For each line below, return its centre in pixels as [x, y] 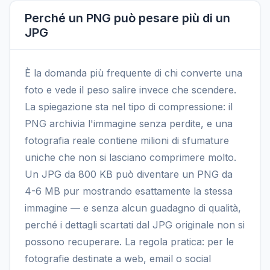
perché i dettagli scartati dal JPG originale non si [135, 224]
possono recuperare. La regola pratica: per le [129, 241]
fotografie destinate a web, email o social [118, 258]
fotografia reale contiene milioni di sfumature [127, 140]
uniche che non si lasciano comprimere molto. [130, 157]
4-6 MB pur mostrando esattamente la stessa [129, 191]
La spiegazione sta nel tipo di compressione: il [129, 106]
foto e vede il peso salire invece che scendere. [130, 89]
